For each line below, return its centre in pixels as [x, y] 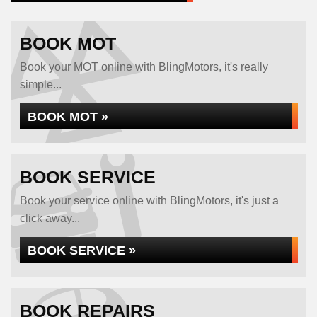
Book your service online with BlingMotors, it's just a [149, 201]
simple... [41, 85]
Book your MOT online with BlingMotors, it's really [144, 67]
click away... [50, 218]
